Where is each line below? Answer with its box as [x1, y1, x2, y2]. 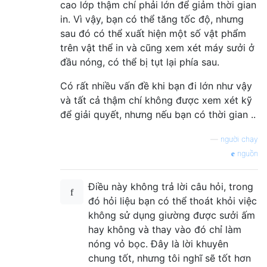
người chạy [221, 134, 258, 144]
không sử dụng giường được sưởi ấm [88, 209, 255, 221]
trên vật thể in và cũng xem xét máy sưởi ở [60, 41, 254, 54]
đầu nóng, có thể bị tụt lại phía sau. [60, 55, 219, 68]
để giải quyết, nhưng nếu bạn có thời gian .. [60, 108, 256, 120]
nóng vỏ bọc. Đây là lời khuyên [88, 237, 228, 250]
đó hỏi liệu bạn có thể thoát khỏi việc [88, 194, 257, 207]
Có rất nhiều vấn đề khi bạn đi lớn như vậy [60, 79, 252, 92]
